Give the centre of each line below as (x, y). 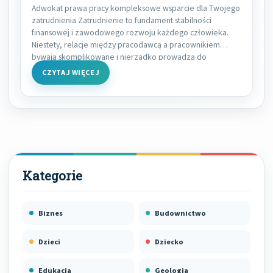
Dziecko (169, 242)
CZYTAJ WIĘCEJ (71, 73)
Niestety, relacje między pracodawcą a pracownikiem (126, 45)
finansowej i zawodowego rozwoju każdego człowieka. (130, 33)
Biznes (51, 213)
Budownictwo (180, 213)
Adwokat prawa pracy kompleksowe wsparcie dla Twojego (136, 8)
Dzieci (49, 242)
